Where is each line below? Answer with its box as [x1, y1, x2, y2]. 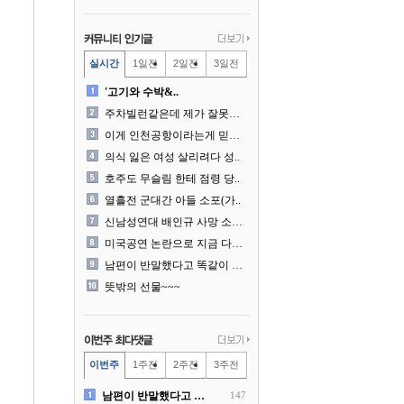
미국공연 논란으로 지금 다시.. [231, 237, 243, 250]
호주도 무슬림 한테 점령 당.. [104, 172, 240, 185]
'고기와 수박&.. [104, 86, 179, 98]
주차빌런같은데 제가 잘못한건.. [228, 107, 240, 120]
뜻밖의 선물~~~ [104, 280, 180, 293]
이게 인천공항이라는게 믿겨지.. [228, 129, 240, 142]
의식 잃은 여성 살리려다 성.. [104, 151, 240, 163]
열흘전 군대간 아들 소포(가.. [104, 194, 241, 207]
